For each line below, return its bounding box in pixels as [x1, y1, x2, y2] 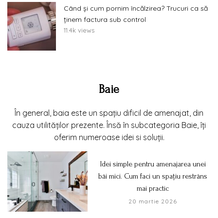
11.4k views [64, 26, 94, 35]
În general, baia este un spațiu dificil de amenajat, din [15, 108, 203, 118]
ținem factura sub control [64, 15, 146, 24]
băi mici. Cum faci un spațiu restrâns [98, 171, 208, 181]
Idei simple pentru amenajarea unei [100, 159, 206, 168]
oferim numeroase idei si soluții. [54, 132, 164, 143]
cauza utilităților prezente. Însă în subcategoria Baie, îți [12, 120, 206, 130]
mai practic [137, 183, 169, 193]
